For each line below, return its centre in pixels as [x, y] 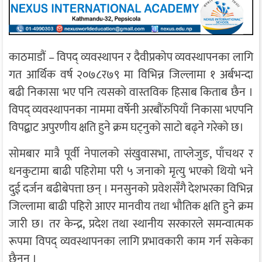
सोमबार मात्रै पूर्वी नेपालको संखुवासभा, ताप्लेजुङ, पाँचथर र [131, 154]
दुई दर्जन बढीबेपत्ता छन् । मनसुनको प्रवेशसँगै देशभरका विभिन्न [131, 189]
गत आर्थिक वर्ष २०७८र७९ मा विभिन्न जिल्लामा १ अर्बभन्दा [131, 75]
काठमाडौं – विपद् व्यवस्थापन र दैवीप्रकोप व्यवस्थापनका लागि [131, 57]
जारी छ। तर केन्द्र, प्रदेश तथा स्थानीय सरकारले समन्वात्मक [131, 224]
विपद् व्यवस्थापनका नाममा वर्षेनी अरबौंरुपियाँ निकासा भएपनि [131, 110]
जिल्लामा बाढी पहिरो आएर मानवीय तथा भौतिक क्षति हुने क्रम [131, 206]
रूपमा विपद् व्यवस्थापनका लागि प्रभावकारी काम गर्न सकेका [131, 241]
